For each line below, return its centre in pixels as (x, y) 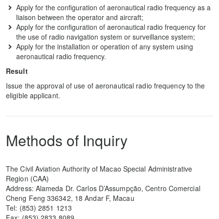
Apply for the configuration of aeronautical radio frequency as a (113, 7)
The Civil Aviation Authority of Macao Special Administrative (99, 169)
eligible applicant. (33, 95)
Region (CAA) (28, 178)
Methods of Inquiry (67, 140)
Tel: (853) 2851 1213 (39, 208)
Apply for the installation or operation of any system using (105, 46)
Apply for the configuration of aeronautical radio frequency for (111, 27)
